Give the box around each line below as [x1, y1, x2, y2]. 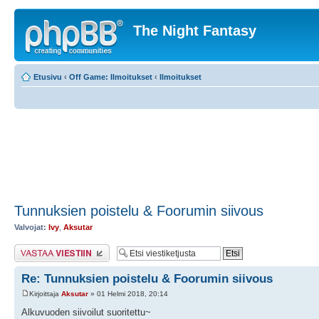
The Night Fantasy [133, 23, 256, 38]
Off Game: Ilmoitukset [69, 73, 152, 81]
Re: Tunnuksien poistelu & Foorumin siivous [21, 271, 273, 286]
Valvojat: [14, 223, 46, 231]
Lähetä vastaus [14, 244, 68, 253]
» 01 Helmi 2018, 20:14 [88, 289, 168, 298]
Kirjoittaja [29, 289, 61, 298]
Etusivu [33, 73, 62, 81]
